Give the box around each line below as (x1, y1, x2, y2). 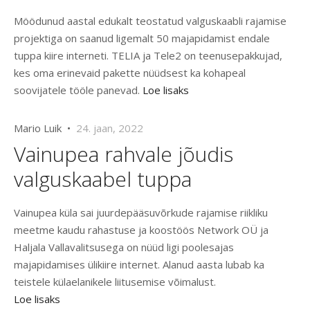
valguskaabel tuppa (14, 165, 192, 194)
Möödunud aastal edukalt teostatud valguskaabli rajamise (14, 14, 286, 28)
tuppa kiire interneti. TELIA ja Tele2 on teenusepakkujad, (14, 48, 282, 63)
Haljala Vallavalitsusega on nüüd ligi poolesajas (14, 240, 234, 255)
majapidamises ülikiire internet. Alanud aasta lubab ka (14, 257, 264, 272)
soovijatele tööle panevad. (14, 83, 143, 98)
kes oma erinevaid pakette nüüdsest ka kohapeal (14, 66, 246, 80)
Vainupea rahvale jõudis (14, 140, 233, 169)
